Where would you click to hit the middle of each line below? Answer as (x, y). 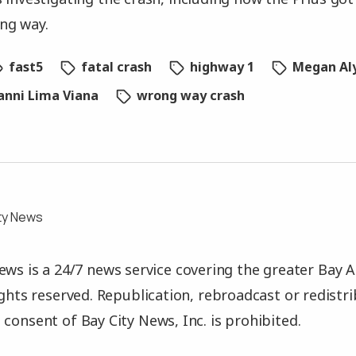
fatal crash (117, 67)
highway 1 (222, 67)
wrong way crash (191, 95)
